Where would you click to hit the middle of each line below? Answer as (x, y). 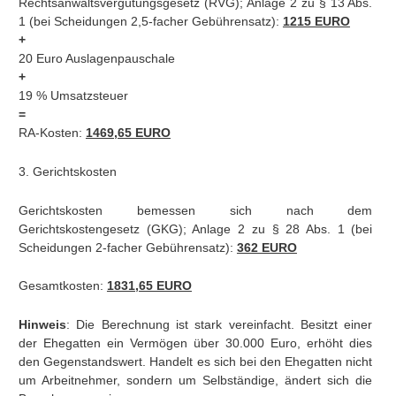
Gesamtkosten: (62, 286)
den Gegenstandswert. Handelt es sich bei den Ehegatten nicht (195, 362)
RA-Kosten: (52, 133)
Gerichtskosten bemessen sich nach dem (195, 210)
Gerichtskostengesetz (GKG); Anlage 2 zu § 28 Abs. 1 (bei (195, 228)
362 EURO (267, 247)
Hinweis (42, 325)
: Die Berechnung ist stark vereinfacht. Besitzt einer (219, 325)
